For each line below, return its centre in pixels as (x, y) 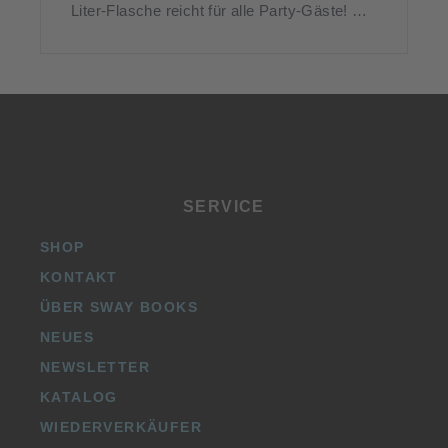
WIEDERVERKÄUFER (121, 426)
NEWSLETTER (95, 366)
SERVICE (224, 206)
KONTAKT (79, 276)
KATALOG (79, 396)
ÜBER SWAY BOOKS (119, 306)
